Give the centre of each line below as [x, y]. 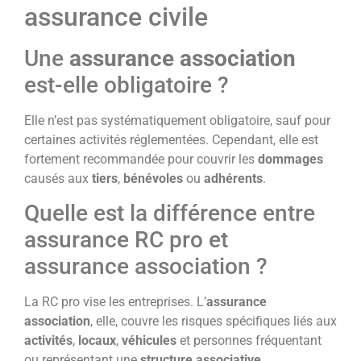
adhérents [233, 178]
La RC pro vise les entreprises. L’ [115, 302]
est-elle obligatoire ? [127, 85]
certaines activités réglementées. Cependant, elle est [171, 139]
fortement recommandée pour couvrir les [141, 159]
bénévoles [153, 178]
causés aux [58, 178]
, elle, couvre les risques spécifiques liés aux [214, 322]
